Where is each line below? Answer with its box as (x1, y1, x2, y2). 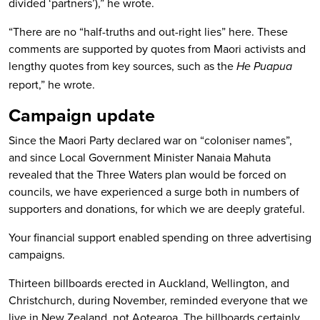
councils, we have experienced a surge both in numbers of (9, 184, 299, 199)
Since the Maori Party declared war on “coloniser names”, (9, 132, 292, 148)
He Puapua (236, 60, 292, 74)
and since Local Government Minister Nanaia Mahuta (9, 149, 271, 165)
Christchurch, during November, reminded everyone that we (9, 292, 308, 308)
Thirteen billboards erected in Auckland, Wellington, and (9, 275, 289, 291)
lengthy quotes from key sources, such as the (9, 58, 236, 74)
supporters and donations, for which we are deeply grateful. (9, 201, 305, 216)
